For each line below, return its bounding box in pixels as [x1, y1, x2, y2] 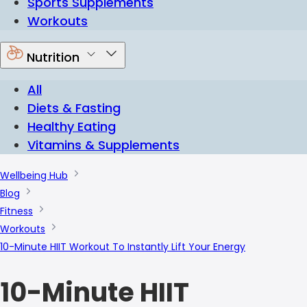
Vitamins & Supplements [27, 136, 180, 153]
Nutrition [27, 49, 79, 66]
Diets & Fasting [27, 99, 121, 116]
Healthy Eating [27, 118, 116, 135]
